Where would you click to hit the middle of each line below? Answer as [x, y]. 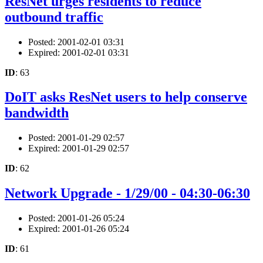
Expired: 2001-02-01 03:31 [79, 52]
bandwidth [37, 113]
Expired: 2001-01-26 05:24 [79, 229]
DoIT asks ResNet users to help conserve [126, 97]
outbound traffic [54, 17]
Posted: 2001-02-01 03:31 [76, 42]
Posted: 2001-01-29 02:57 [76, 138]
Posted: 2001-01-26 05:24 [76, 218]
